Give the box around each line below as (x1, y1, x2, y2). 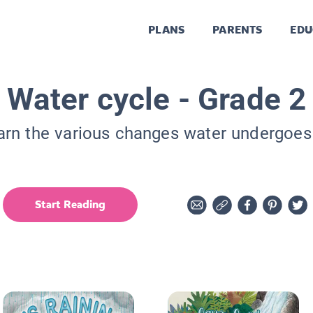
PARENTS (212, 22, 263, 38)
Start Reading (35, 196, 105, 212)
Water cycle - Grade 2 (6, 80, 307, 117)
